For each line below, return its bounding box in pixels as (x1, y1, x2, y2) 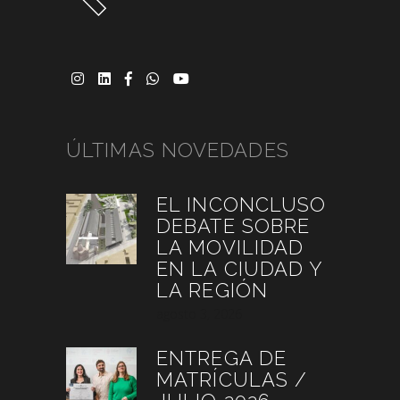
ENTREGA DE (156, 346, 287, 370)
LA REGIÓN (156, 278, 268, 302)
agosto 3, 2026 (156, 304, 242, 322)
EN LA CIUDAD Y (156, 256, 323, 280)
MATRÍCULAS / (156, 367, 308, 391)
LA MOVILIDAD (156, 235, 304, 259)
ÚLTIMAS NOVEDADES (66, 137, 289, 162)
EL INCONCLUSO (156, 192, 327, 216)
